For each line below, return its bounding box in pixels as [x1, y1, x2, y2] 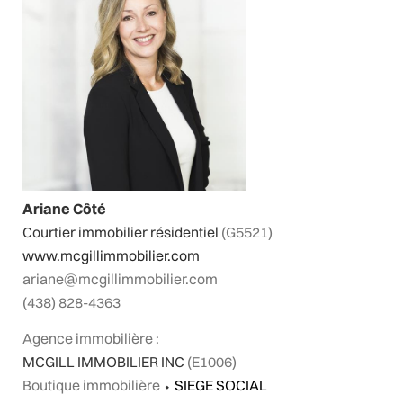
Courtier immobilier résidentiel [22, 222, 221, 241]
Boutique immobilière [22, 376, 160, 395]
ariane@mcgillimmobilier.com [22, 269, 218, 288]
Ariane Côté [22, 199, 106, 218]
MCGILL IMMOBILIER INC [22, 353, 187, 372]
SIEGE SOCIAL [175, 376, 267, 395]
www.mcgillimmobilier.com [22, 246, 200, 264]
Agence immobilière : [22, 329, 159, 348]
